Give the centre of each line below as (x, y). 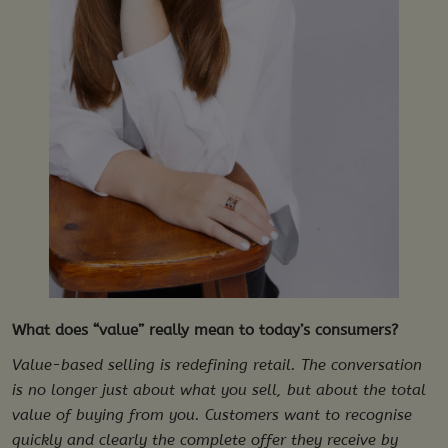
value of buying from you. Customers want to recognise (212, 415)
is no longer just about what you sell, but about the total (219, 390)
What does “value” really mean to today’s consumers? (205, 330)
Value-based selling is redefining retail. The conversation (217, 365)
